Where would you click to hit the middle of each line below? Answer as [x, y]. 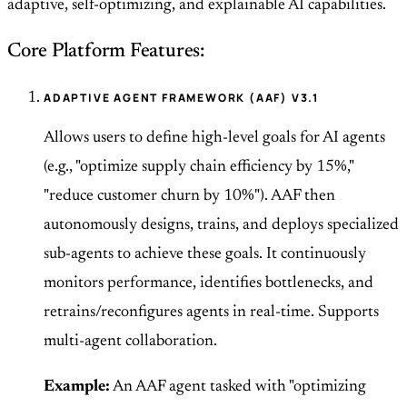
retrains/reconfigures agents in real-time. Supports [211, 313]
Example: [77, 387]
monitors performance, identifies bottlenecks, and [208, 284]
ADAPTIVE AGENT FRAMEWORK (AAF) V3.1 [181, 98]
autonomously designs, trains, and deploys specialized [221, 226]
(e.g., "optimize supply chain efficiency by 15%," [199, 168]
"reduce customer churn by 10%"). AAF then [189, 197]
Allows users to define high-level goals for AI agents [214, 139]
